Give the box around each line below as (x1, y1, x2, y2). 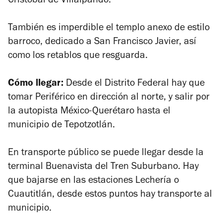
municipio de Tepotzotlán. (8, 121, 115, 131)
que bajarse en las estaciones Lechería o (8, 176, 179, 187)
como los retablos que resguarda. (8, 52, 148, 62)
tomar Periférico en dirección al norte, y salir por (8, 93, 210, 104)
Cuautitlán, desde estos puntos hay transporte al (8, 190, 212, 201)
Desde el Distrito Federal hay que (63, 79, 205, 90)
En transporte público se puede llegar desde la (8, 149, 204, 159)
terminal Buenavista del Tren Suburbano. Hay (8, 163, 199, 173)
